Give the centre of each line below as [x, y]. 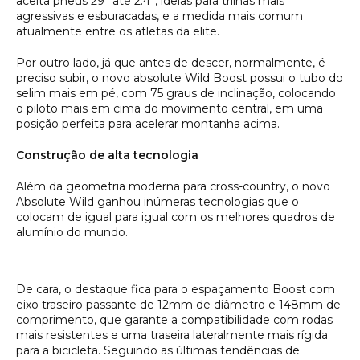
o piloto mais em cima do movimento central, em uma [170, 108]
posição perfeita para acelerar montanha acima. [151, 123]
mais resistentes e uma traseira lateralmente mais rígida [172, 335]
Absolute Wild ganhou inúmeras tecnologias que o [157, 201]
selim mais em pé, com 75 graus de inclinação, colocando [176, 93]
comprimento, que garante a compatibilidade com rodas [174, 319]
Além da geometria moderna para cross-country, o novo [173, 186]
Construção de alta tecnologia [109, 155]
